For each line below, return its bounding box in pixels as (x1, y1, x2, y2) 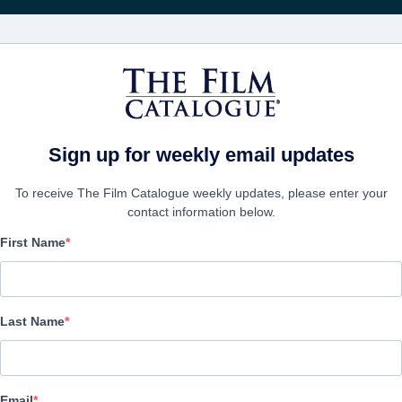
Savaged (6, 243, 145, 288)
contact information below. (127, 205, 275, 219)
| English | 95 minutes (6, 302, 135, 319)
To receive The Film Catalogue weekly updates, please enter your (14, 186, 388, 200)
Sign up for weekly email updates (48, 144, 354, 166)
